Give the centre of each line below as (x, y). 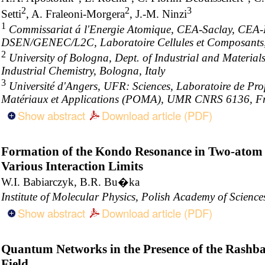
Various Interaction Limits (72, 167)
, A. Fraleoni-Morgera (75, 14)
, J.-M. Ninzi (158, 14)
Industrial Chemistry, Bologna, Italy (83, 71)
